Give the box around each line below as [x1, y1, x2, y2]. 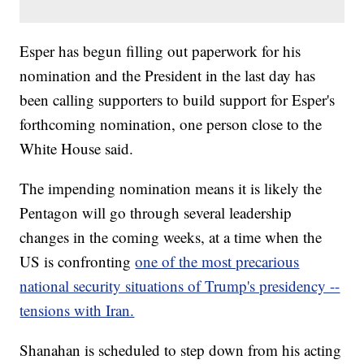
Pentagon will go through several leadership [19, 202, 292, 223]
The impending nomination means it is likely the [19, 178, 323, 199]
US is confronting [19, 251, 136, 272]
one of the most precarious [135, 251, 300, 272]
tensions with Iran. [19, 300, 135, 321]
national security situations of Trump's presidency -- [19, 275, 340, 297]
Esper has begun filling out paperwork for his [19, 41, 301, 62]
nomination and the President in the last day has [19, 65, 316, 86]
